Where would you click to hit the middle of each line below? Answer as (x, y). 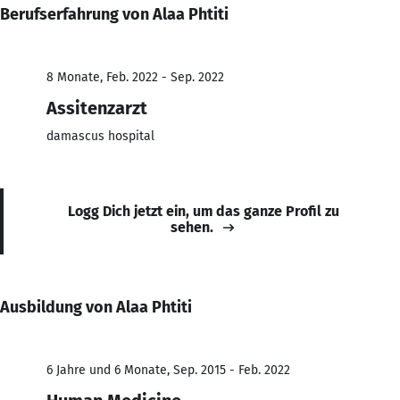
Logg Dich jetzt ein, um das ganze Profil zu (204, 211)
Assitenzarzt (97, 108)
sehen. (192, 227)
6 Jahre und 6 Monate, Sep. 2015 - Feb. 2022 (168, 370)
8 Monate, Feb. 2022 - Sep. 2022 (135, 77)
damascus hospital (100, 136)
